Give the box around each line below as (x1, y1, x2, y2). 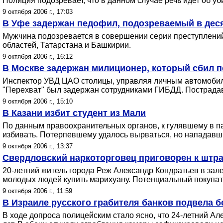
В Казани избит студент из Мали (2, 108, 146, 118)
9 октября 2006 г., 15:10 (2, 98, 73, 105)
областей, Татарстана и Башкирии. (2, 41, 131, 49)
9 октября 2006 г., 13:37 (2, 142, 73, 150)
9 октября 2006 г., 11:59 (2, 187, 72, 195)
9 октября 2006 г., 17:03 (2, 8, 73, 15)
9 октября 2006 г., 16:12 (2, 53, 73, 60)
